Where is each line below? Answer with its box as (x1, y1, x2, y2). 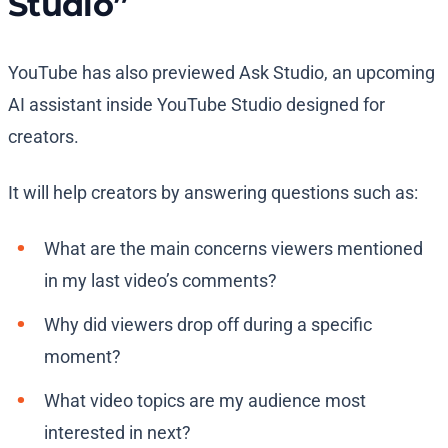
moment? (44, 346, 125, 368)
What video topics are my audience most (44, 390, 366, 412)
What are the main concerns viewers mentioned (44, 238, 423, 260)
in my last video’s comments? (44, 270, 277, 292)
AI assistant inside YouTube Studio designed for (8, 94, 385, 116)
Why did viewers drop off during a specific (44, 314, 372, 336)
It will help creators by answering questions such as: (8, 182, 422, 204)
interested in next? (44, 422, 191, 444)
